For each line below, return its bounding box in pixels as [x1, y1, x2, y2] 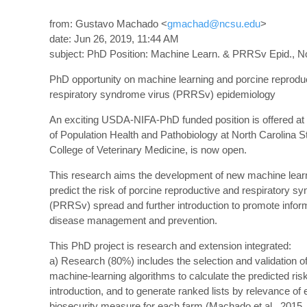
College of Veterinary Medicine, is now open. [49, 144, 247, 156]
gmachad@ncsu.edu [167, 18, 260, 29]
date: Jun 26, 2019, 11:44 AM [49, 33, 179, 45]
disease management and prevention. [49, 214, 217, 226]
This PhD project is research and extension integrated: [49, 240, 291, 251]
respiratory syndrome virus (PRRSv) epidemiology [49, 88, 275, 100]
